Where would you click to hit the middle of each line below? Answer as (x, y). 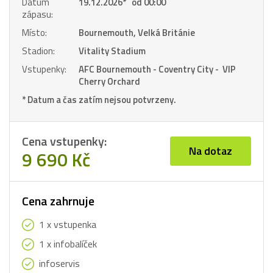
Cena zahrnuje (58, 201)
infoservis (59, 263)
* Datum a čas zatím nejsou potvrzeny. (99, 100)
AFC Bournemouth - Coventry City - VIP (157, 69)
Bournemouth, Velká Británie (137, 33)
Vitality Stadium (112, 51)
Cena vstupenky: (64, 141)
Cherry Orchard (109, 81)
